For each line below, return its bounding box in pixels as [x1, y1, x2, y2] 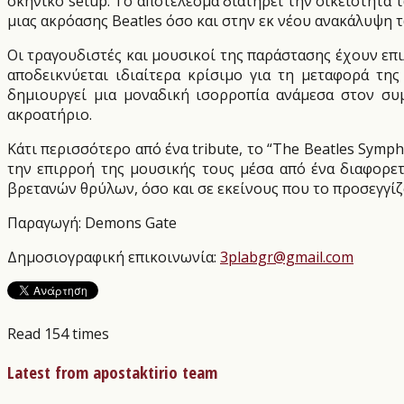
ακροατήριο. [7, 105, 92, 125]
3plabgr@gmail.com [220, 247, 353, 268]
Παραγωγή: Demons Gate [7, 213, 177, 234]
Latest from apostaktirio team [7, 360, 217, 383]
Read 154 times [7, 324, 109, 344]
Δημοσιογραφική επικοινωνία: [7, 247, 220, 268]
